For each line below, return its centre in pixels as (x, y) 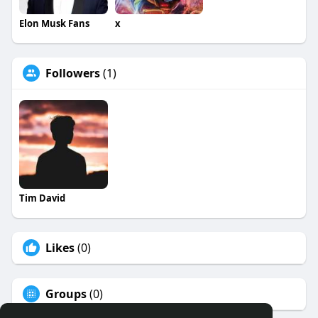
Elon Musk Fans (54, 24)
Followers (72, 73)
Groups (66, 294)
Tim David (42, 198)
